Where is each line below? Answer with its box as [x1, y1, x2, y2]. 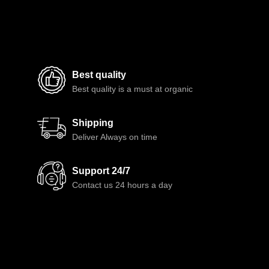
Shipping [71, 118, 113, 128]
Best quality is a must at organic [71, 84, 193, 94]
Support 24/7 [71, 166, 130, 177]
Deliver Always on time [71, 132, 157, 142]
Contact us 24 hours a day [71, 180, 172, 190]
